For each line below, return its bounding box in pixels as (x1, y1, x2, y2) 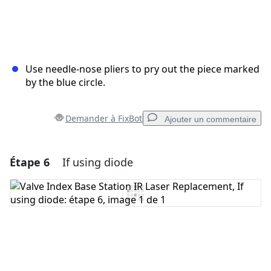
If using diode (62, 155, 133, 170)
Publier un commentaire (155, 238, 238, 248)
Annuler (114, 238, 141, 248)
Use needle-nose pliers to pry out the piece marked (25, 62, 260, 76)
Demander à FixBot (65, 113, 142, 125)
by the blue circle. (25, 76, 105, 90)
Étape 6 (10, 155, 50, 170)
